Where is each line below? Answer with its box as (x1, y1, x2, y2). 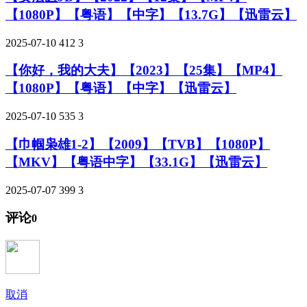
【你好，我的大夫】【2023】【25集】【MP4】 (5, 63, 282, 78)
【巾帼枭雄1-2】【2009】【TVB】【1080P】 (5, 136, 270, 151)
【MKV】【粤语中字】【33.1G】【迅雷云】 (5, 154, 267, 169)
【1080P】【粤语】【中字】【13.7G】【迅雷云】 (5, 8, 297, 22)
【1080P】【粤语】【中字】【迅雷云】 (5, 81, 236, 96)
